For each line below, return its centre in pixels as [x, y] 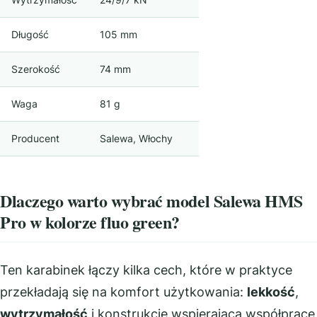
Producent [35, 138]
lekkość [271, 292]
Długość [30, 34]
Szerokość [36, 69]
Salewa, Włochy [136, 138]
